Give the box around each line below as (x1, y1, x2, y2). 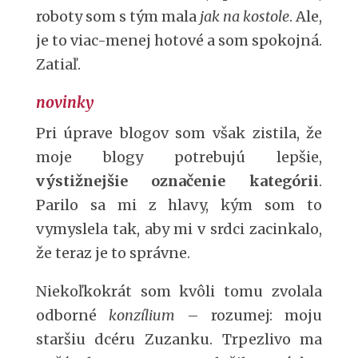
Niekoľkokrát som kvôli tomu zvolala (35, 282, 323, 300)
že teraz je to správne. (35, 244, 190, 262)
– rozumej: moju (174, 306, 323, 324)
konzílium (108, 306, 175, 324)
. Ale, (289, 7, 323, 26)
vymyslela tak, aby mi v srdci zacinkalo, (35, 220, 323, 238)
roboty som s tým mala (35, 7, 201, 26)
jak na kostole (200, 7, 290, 26)
